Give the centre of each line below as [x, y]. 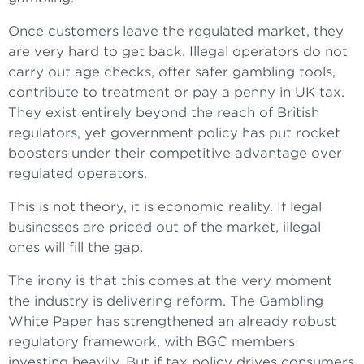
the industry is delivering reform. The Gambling [166, 301]
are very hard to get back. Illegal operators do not [178, 52]
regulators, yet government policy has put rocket [174, 133]
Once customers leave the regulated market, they [176, 32]
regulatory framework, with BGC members [152, 342]
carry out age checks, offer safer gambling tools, [172, 72]
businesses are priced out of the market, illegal [165, 227]
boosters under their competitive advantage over [175, 154]
